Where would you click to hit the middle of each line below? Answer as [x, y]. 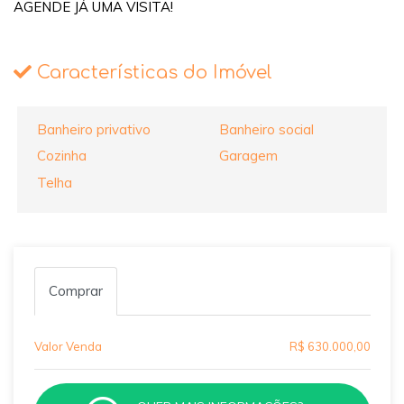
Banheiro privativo [94, 129]
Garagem [248, 156]
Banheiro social [266, 129]
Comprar [75, 291]
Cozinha [62, 156]
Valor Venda [68, 347]
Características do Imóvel [152, 73]
